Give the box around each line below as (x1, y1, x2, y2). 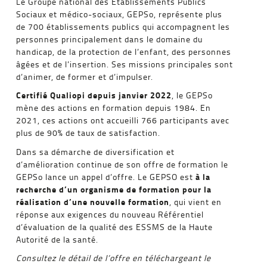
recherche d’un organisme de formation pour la (16, 182, 212, 195)
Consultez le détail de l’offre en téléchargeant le (16, 252, 212, 264)
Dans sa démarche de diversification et (16, 145, 175, 157)
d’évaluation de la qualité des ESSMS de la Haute (16, 221, 213, 232)
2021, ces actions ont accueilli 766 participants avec (16, 114, 230, 126)
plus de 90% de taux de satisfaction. (16, 127, 161, 139)
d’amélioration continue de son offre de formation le (16, 158, 229, 170)
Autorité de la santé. (16, 233, 99, 245)
